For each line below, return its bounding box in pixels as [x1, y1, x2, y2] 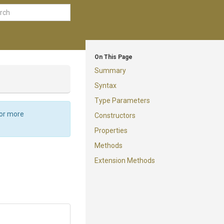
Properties [94, 126, 127, 134]
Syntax [94, 81, 116, 89]
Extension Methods [94, 156, 155, 164]
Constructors [94, 111, 135, 119]
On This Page [94, 53, 132, 60]
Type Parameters [94, 96, 150, 104]
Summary [94, 66, 126, 74]
